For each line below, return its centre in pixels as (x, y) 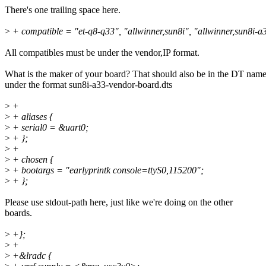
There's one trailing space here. (63, 10)
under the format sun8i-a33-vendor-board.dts (88, 85)
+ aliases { (31, 117)
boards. (18, 213)
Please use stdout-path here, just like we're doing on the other (119, 202)
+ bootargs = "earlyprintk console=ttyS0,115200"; (107, 170)
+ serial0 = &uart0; (49, 128)
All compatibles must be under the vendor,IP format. (102, 53)
